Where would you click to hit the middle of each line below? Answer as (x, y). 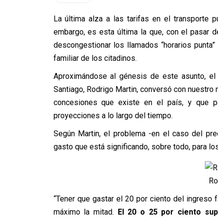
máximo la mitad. (85, 212)
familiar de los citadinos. (95, 58)
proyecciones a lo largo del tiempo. (113, 116)
